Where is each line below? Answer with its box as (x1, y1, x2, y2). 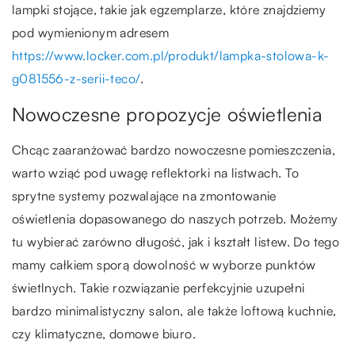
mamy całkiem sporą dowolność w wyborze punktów (12, 257, 316, 273)
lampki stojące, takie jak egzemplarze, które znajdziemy (12, 2, 326, 18)
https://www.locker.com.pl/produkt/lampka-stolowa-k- (12, 48, 330, 64)
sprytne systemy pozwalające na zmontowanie (12, 188, 277, 204)
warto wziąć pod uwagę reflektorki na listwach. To (12, 165, 300, 181)
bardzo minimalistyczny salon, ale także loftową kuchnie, (12, 303, 337, 319)
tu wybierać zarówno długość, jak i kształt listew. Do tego (12, 234, 340, 250)
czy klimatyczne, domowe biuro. (12, 326, 196, 342)
